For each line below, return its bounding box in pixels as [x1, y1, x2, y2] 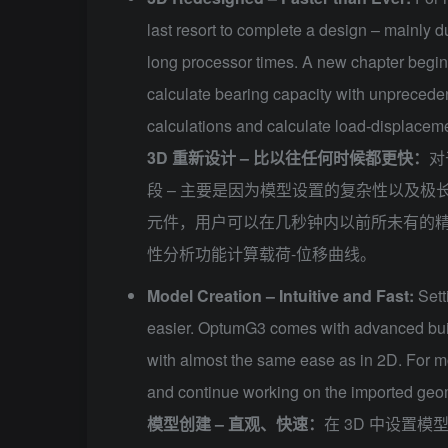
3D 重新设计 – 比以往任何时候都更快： [147, 146, 429, 170]
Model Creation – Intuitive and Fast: [147, 284, 414, 308]
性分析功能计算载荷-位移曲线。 [147, 242, 376, 266]
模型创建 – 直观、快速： [147, 412, 324, 436]
